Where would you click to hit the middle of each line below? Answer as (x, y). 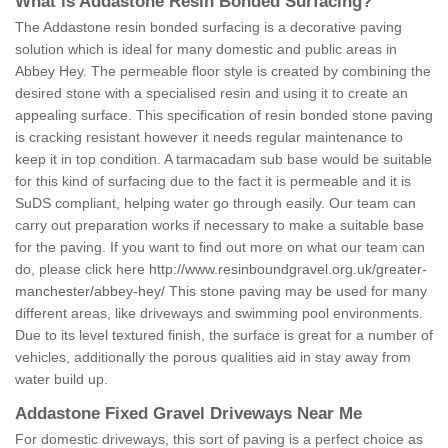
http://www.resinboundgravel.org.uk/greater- (288, 269)
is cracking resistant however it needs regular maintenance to (209, 137)
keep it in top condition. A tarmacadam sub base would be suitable (223, 159)
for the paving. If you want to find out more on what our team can (220, 247)
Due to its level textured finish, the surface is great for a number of (224, 335)
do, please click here (82, 269)
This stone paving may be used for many (296, 291)
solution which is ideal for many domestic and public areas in (206, 49)
